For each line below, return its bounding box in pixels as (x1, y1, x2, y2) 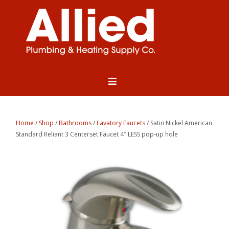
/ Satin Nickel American (145, 119, 213, 128)
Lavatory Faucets (97, 119, 146, 128)
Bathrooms (59, 119, 92, 128)
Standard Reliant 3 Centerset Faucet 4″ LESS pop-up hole (16, 130, 178, 139)
